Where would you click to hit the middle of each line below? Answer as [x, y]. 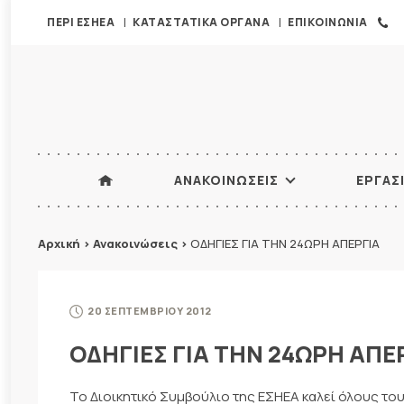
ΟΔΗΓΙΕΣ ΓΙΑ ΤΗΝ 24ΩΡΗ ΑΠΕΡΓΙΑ [285, 243]
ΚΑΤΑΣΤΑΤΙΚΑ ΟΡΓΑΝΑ [201, 22]
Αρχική [59, 243]
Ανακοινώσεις [135, 243]
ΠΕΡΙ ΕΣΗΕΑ [81, 22]
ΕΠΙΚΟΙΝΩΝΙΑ [328, 22]
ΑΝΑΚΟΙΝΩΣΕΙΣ [226, 180]
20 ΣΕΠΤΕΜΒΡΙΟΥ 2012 [150, 310]
